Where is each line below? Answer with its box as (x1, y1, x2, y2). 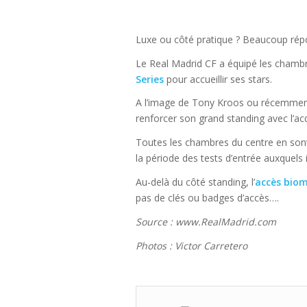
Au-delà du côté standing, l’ (136, 175, 255, 189)
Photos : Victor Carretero (136, 239, 247, 253)
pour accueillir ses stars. (164, 72, 272, 86)
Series (136, 72, 164, 86)
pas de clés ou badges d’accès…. (136, 191, 279, 205)
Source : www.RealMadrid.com (136, 215, 276, 229)
